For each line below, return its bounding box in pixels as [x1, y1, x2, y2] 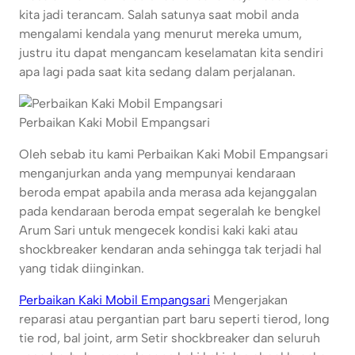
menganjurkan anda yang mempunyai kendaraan [19, 166, 296, 181]
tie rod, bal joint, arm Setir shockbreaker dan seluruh [19, 330, 320, 346]
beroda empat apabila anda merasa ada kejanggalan [19, 185, 317, 200]
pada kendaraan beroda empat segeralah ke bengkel [19, 204, 321, 219]
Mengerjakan [210, 292, 288, 308]
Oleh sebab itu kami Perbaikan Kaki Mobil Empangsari [19, 147, 328, 162]
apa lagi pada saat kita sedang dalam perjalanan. [19, 64, 296, 80]
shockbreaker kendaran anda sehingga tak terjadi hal [19, 242, 322, 258]
